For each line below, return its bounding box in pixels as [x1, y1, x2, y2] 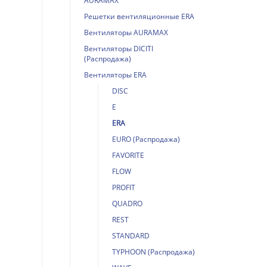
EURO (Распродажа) [111, 133, 180, 144]
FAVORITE [111, 150, 144, 160]
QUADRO [111, 198, 142, 209]
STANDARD [111, 230, 150, 241]
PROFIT [111, 182, 135, 193]
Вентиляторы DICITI [83, 43, 153, 54]
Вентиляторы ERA [83, 69, 147, 80]
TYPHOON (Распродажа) [111, 246, 195, 257]
